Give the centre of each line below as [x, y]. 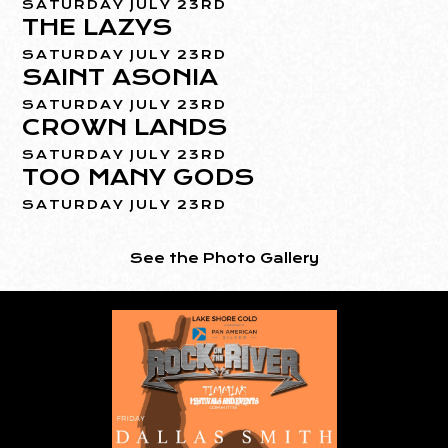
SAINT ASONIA [120, 77]
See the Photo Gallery [224, 258]
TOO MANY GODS [138, 177]
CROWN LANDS [125, 127]
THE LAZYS [97, 27]
